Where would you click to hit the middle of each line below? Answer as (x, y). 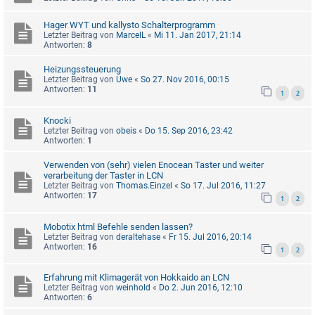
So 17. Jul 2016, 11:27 (223, 185)
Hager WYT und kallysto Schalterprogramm (129, 25)
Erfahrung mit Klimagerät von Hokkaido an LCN (136, 278)
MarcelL (131, 35)
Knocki (57, 120)
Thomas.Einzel (144, 185)
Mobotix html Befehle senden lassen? (118, 226)
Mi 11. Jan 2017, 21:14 (198, 35)
